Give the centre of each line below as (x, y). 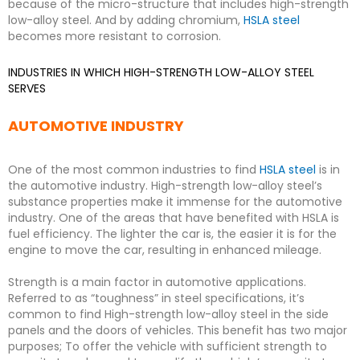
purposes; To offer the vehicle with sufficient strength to (168, 346)
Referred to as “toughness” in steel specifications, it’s (156, 298)
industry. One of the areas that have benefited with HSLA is (174, 217)
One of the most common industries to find (134, 169)
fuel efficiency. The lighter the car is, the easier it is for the (172, 233)
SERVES (27, 88)
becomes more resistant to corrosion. (115, 36)
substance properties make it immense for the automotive (175, 201)
